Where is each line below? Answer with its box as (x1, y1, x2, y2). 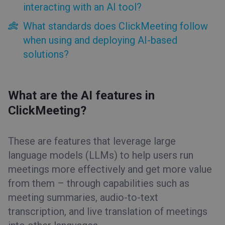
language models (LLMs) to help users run (8, 149, 193, 161)
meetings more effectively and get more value (8, 163, 212, 175)
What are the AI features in (8, 88, 155, 102)
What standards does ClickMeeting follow (23, 20, 208, 32)
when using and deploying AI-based (23, 34, 177, 46)
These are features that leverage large (8, 135, 176, 147)
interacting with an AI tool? (23, 1, 142, 13)
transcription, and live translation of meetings (8, 205, 207, 217)
